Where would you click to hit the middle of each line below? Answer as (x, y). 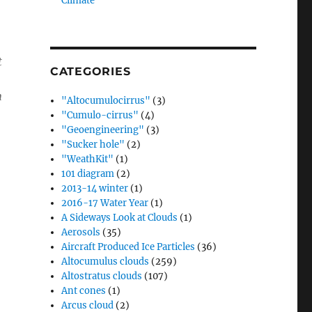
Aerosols (81, 232)
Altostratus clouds (102, 276)
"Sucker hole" (93, 145)
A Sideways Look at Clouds (120, 218)
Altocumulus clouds (106, 262)
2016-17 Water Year (105, 203)
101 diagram (88, 174)
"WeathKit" (88, 159)
